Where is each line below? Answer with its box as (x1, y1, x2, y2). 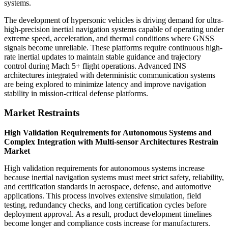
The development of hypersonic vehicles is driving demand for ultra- (4, 15, 223, 24)
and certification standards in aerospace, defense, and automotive (4, 182, 211, 191)
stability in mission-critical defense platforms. (4, 89, 148, 98)
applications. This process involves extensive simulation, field (4, 191, 201, 201)
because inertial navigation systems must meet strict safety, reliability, (4, 173, 224, 182)
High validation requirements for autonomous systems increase (4, 164, 205, 173)
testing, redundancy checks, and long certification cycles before (4, 201, 207, 210)
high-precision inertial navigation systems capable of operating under (4, 24, 224, 34)
